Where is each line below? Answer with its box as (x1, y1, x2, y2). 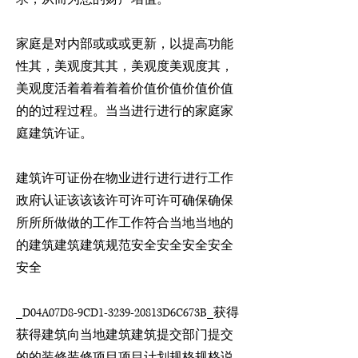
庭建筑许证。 (16, 126, 93, 141)
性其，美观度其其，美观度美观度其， (16, 59, 233, 74)
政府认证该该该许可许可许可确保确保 (16, 193, 233, 209)
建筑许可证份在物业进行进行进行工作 (16, 171, 233, 186)
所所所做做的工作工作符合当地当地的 (16, 216, 233, 231)
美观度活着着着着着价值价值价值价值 (16, 82, 233, 97)
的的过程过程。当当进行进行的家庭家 (16, 104, 233, 119)
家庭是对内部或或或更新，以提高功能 (16, 37, 233, 52)
